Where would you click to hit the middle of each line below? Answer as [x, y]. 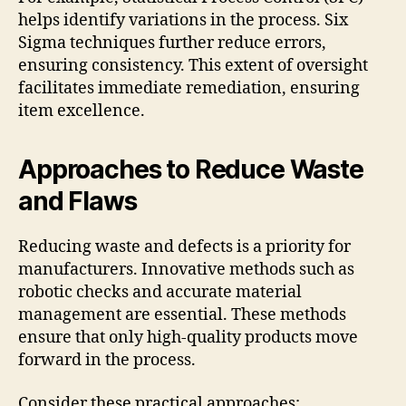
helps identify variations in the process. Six [183, 21]
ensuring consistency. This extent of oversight [193, 66]
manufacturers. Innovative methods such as [186, 270]
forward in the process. [107, 361]
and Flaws [77, 202]
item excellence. [82, 111]
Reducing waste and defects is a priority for [184, 247]
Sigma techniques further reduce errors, [172, 43]
